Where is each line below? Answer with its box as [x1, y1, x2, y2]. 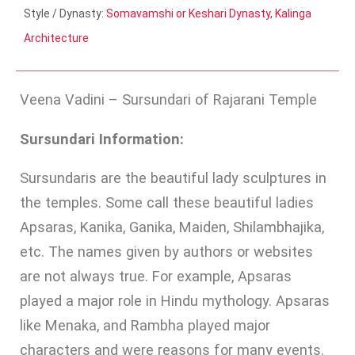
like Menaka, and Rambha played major [20, 316, 270, 334]
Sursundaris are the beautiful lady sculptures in [20, 169, 326, 186]
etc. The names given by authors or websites [20, 242, 313, 260]
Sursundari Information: [20, 130, 184, 147]
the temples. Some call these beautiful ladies [20, 193, 314, 211]
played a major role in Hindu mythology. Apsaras [20, 292, 330, 309]
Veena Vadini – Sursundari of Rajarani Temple [20, 91, 317, 109]
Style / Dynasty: [24, 7, 106, 21]
